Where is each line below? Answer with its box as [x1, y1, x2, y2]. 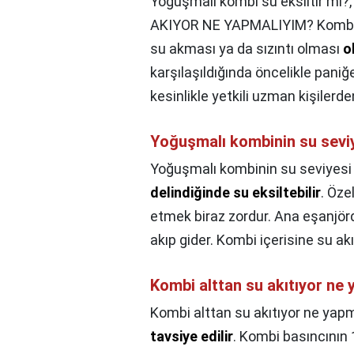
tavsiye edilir [150, 328, 233, 345]
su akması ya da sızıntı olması [150, 40, 343, 58]
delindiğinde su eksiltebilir [150, 184, 321, 201]
